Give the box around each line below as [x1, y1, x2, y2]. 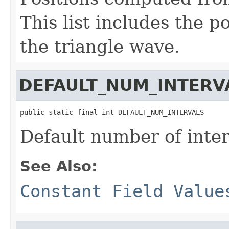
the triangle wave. [20, 36, 180, 57]
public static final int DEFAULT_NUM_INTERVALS [20, 108, 204, 117]
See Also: [20, 157, 98, 175]
